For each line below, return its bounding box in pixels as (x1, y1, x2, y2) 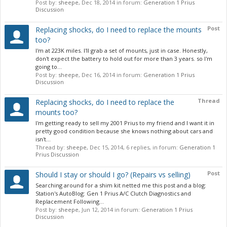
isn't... (35, 135, 51, 143)
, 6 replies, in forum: (123, 143, 179, 151)
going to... (35, 63, 62, 70)
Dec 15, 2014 (90, 143, 123, 151)
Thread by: (35, 143, 66, 151)
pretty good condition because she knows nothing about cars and (35, 127, 213, 135)
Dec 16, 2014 (82, 71, 115, 79)
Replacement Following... (35, 198, 104, 205)
